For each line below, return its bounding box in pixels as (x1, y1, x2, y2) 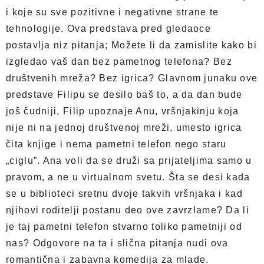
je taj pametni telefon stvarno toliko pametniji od (6, 222, 242, 232)
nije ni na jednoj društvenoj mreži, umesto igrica (6, 123, 242, 133)
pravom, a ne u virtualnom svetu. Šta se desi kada (6, 172, 250, 182)
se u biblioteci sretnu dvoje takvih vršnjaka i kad (6, 189, 243, 199)
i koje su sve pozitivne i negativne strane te (6, 7, 219, 17)
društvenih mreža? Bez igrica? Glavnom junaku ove (6, 73, 258, 83)
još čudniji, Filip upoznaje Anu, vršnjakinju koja (6, 106, 239, 116)
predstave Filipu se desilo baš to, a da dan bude (6, 90, 243, 100)
